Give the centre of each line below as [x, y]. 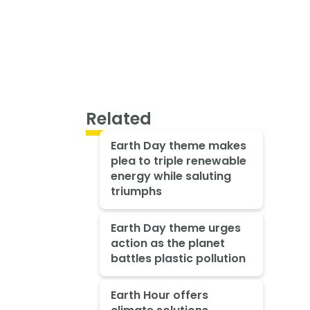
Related [119, 118]
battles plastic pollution [178, 258]
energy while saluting [171, 176]
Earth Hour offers [159, 295]
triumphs [136, 192]
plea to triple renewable [178, 161]
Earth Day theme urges [175, 228]
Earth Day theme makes [178, 146]
